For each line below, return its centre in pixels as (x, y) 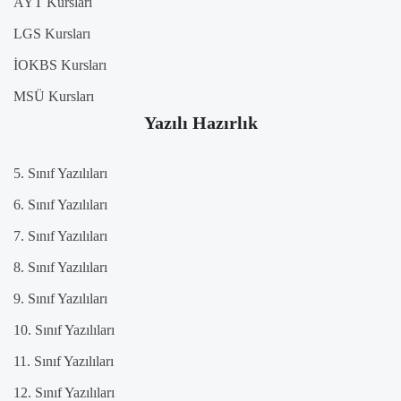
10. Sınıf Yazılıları (64, 330)
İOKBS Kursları (60, 65)
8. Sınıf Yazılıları (60, 268)
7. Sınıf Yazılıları (60, 236)
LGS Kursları (52, 34)
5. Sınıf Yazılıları (60, 174)
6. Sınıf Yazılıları (60, 205)
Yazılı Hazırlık (200, 123)
